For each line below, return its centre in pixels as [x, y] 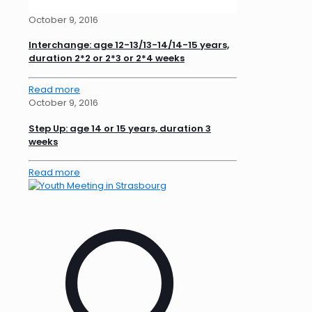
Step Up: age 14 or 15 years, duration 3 [120, 128]
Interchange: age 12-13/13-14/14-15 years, [129, 45]
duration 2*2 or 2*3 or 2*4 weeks [107, 58]
